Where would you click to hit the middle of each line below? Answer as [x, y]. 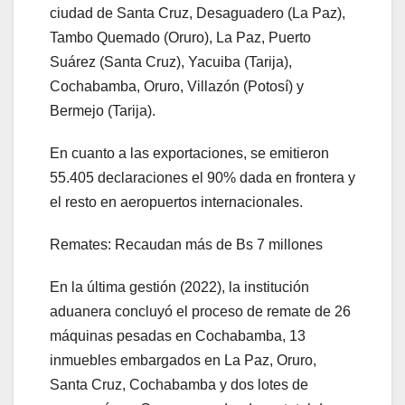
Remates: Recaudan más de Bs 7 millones [186, 245]
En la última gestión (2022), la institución [179, 287]
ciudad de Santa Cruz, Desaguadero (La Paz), [198, 14]
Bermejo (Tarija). [106, 111]
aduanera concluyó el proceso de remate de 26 [200, 312]
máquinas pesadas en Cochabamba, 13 [178, 336]
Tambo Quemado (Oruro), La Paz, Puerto [180, 38]
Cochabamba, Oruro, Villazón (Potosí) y [177, 87]
